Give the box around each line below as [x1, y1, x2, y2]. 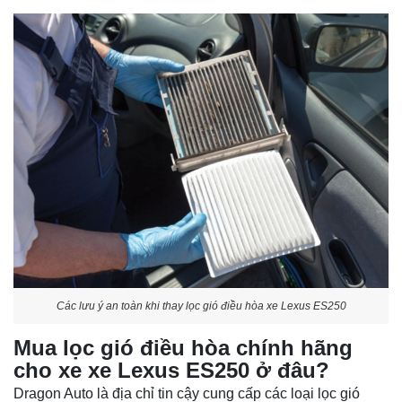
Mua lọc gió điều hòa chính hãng [13, 336, 353, 361]
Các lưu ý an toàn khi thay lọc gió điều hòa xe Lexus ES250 [56, 299, 346, 312]
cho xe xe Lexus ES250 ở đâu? [13, 358, 329, 383]
